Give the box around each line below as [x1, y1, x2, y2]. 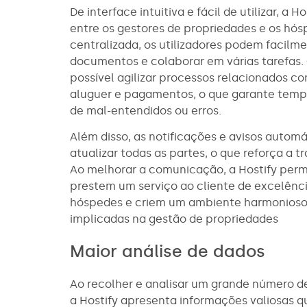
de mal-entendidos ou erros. [70, 103, 224, 117]
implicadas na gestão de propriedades [70, 212, 278, 226]
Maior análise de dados [70, 241, 270, 261]
